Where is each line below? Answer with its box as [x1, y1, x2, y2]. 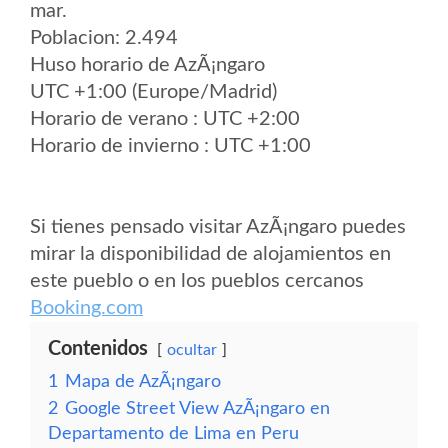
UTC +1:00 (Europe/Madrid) [30, 82, 277, 102]
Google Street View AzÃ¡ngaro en [65, 400, 330, 417]
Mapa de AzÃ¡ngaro [65, 373, 221, 390]
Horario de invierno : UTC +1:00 [30, 136, 311, 156]
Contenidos [48, 339, 148, 359]
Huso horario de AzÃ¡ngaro [30, 55, 265, 75]
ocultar [167, 342, 217, 358]
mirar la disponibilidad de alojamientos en [30, 244, 391, 264]
